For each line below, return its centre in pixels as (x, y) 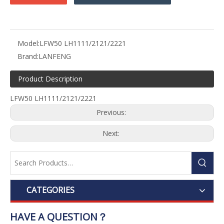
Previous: (112, 112)
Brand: (28, 56)
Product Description (50, 79)
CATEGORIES (50, 190)
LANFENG (55, 56)
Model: (28, 43)
